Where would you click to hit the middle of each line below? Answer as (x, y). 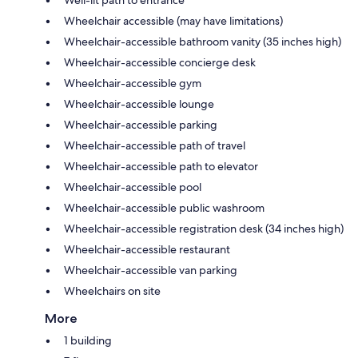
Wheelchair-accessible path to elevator (161, 166)
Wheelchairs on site (112, 290)
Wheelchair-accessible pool (133, 187)
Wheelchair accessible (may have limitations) (173, 20)
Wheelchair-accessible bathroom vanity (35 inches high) (203, 41)
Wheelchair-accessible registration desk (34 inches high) (204, 228)
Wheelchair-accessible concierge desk (160, 62)
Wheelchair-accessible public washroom (164, 207)
